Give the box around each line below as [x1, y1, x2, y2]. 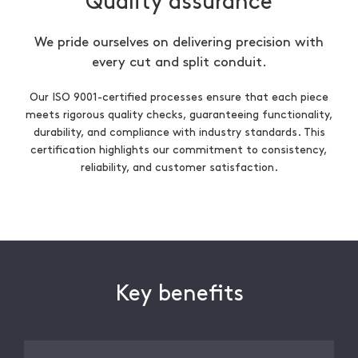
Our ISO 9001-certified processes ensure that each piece [30, 92, 328, 102]
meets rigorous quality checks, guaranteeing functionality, [25, 109, 333, 120]
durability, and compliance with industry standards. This [33, 127, 325, 137]
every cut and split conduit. [91, 56, 267, 69]
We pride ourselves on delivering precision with [34, 36, 324, 49]
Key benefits [114, 284, 244, 304]
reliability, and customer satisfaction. [80, 162, 278, 173]
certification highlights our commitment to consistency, [30, 145, 328, 155]
